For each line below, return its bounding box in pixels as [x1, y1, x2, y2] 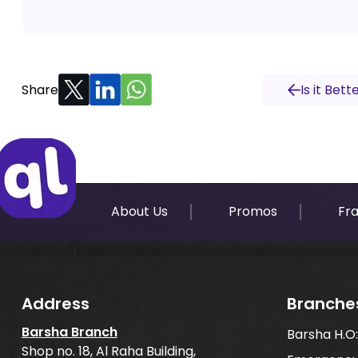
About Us [110, 202, 168, 221]
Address [21, 292, 89, 315]
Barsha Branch [21, 323, 117, 341]
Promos [228, 202, 277, 221]
